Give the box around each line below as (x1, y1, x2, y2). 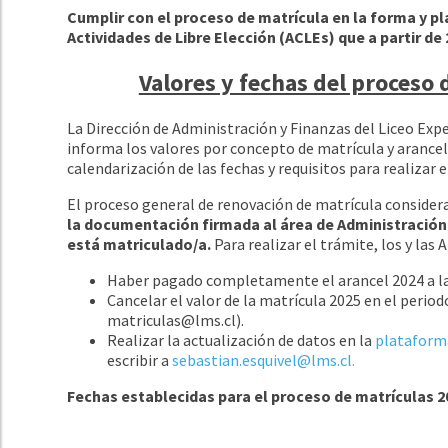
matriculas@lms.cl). (107, 309, 245, 330)
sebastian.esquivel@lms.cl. (172, 349, 356, 370)
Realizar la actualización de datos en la (107, 329, 376, 350)
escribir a (107, 349, 173, 370)
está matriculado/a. (67, 233, 215, 254)
